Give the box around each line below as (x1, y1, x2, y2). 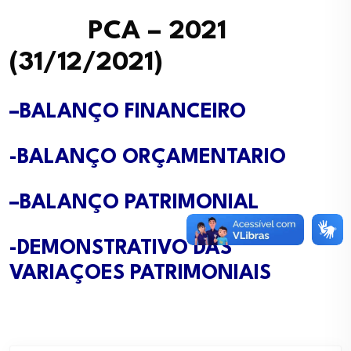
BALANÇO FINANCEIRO (20, 102, 246, 122)
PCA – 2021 (9, 19, 226, 45)
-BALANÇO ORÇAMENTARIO (9, 147, 286, 168)
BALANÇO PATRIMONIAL (20, 193, 259, 213)
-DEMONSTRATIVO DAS (9, 238, 232, 259)
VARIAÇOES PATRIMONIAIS (9, 263, 271, 284)
